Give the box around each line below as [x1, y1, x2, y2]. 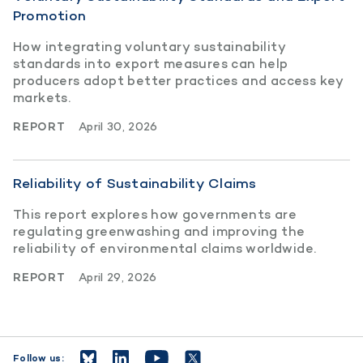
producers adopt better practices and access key [13, 71, 344, 89]
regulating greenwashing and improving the [13, 222, 305, 240]
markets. [13, 88, 71, 106]
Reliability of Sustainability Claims [13, 173, 257, 192]
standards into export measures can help [13, 54, 288, 72]
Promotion [13, 6, 87, 24]
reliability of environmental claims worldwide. [13, 239, 317, 257]
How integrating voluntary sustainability [13, 37, 286, 55]
